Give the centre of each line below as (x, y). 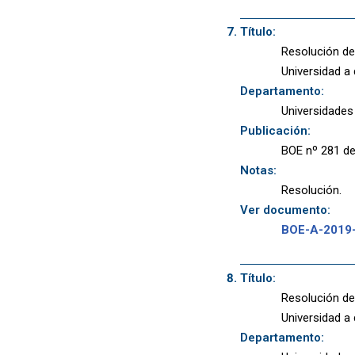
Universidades (317, 111)
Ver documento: (285, 210)
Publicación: (275, 131)
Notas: (258, 171)
